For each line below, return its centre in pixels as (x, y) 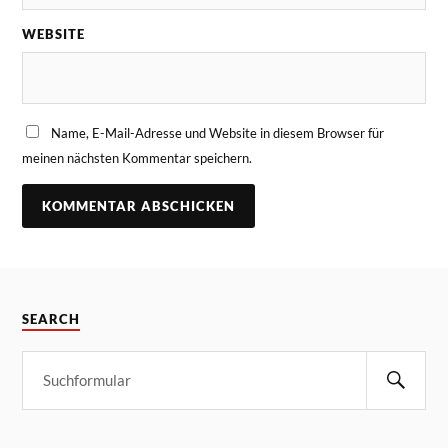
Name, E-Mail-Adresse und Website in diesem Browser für (218, 132)
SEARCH (51, 319)
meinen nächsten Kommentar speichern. (137, 157)
